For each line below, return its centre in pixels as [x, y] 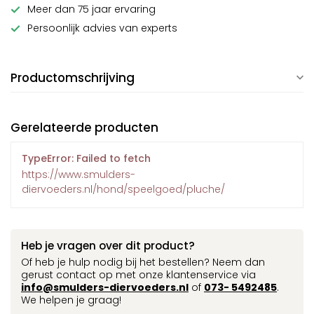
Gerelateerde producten [84, 128]
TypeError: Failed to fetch [86, 158]
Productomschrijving [73, 78]
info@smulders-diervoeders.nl [105, 287]
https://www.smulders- [78, 175]
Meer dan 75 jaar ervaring [91, 9]
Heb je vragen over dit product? [108, 246]
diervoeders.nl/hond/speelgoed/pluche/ [123, 189]
